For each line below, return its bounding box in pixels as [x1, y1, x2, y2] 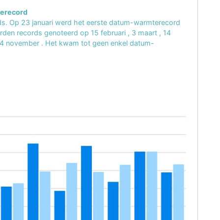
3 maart [132, 28, 159, 37]
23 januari [21, 18, 55, 27]
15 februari [91, 28, 128, 37]
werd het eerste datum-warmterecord [55, 18, 180, 27]
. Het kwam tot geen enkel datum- [41, 39, 154, 48]
